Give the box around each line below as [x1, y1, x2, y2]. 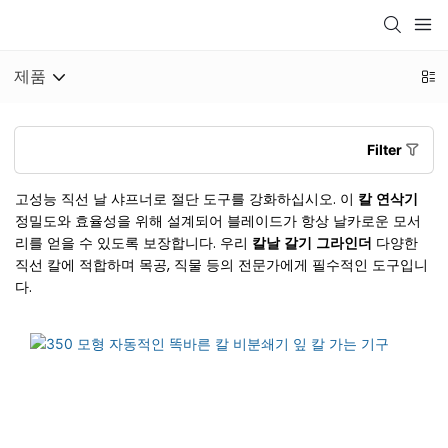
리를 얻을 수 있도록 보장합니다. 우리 [15, 232, 252, 253]
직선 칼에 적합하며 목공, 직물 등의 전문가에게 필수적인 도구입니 [15, 254, 428, 275]
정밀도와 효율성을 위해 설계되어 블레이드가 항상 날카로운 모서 [15, 210, 421, 231]
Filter [367, 140, 405, 158]
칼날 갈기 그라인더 [252, 232, 376, 253]
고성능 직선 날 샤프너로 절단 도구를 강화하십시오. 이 [15, 188, 358, 209]
